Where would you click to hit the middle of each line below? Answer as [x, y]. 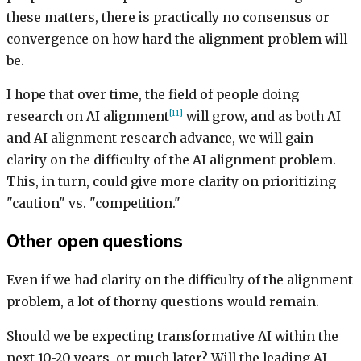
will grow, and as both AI [262, 117]
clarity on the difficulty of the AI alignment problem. [171, 160]
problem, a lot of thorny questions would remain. [163, 301]
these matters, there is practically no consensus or [168, 17]
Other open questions [95, 242]
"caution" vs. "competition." [93, 204]
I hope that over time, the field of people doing [153, 95]
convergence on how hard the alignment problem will [177, 39]
